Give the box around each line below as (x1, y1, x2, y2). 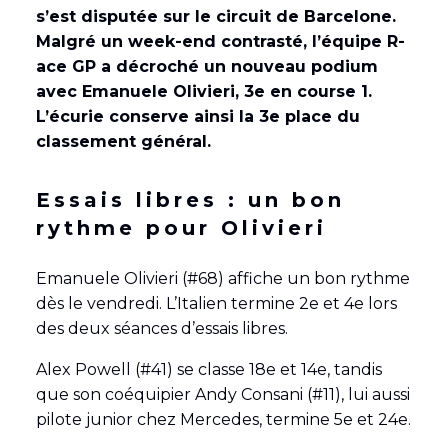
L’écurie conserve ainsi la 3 (35, 106, 269, 126)
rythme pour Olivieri (35, 215, 327, 240)
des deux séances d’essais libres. (35, 318, 292, 338)
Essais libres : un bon (35, 187, 345, 212)
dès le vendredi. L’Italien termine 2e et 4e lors (35, 293, 397, 313)
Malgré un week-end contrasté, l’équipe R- (35, 31, 405, 51)
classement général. (35, 131, 211, 151)
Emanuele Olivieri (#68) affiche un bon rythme (35, 268, 410, 288)
